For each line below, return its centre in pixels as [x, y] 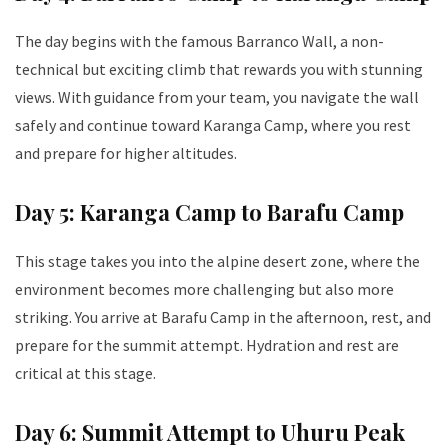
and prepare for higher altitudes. [126, 152]
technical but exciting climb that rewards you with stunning [219, 68]
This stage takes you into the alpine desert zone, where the [217, 260]
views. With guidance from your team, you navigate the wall [217, 96]
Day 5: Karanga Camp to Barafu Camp [209, 211]
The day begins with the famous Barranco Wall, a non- [199, 40]
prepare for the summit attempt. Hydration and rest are [207, 344]
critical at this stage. [85, 372]
